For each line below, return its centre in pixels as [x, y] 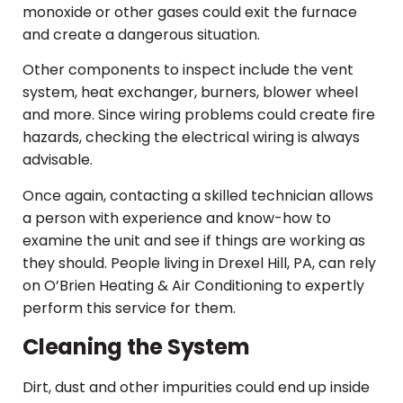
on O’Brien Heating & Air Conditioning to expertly [193, 285]
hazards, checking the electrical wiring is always [191, 138]
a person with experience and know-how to [177, 218]
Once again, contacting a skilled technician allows [198, 195]
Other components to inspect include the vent [188, 70]
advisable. [58, 160]
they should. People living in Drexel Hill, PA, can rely [199, 263]
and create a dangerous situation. [141, 34]
